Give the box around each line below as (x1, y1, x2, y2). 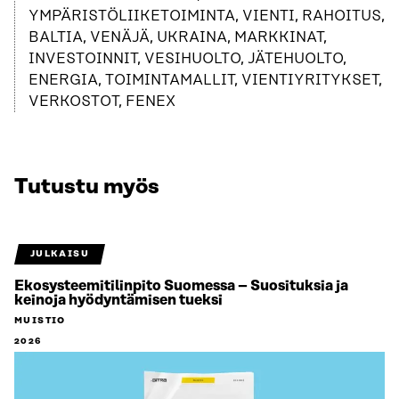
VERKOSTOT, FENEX (28, 94, 175, 110)
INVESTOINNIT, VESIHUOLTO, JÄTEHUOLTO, (28, 51, 346, 68)
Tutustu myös (14, 175, 159, 199)
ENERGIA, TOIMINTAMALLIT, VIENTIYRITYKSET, (28, 72, 382, 89)
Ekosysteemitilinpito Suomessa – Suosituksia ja (14, 278, 348, 295)
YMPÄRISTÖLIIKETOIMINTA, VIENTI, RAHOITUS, (28, 8, 385, 25)
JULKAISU (29, 248, 89, 260)
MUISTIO (14, 315, 66, 327)
